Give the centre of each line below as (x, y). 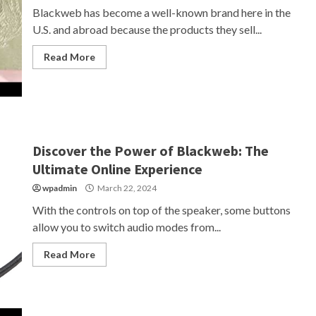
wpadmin (59, 188)
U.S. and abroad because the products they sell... (147, 29)
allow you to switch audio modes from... (126, 227)
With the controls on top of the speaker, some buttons (161, 210)
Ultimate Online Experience (117, 169)
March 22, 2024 (126, 188)
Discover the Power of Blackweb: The (150, 151)
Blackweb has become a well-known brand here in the (161, 12)
